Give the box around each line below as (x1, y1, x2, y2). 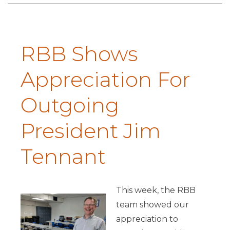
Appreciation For (21, 67, 190, 92)
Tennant (21, 144, 106, 169)
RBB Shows (21, 41, 138, 67)
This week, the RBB (116, 185, 196, 196)
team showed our (116, 200, 189, 210)
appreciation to (116, 214, 178, 224)
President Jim (21, 118, 161, 144)
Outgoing (21, 92, 119, 118)
